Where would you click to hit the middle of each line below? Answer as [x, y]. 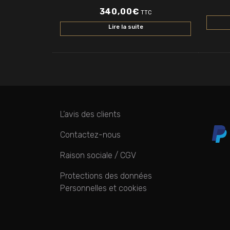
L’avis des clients [90, 114]
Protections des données [106, 176]
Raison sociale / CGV [98, 156]
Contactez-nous [90, 135]
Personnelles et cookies [103, 188]
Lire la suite [126, 27]
